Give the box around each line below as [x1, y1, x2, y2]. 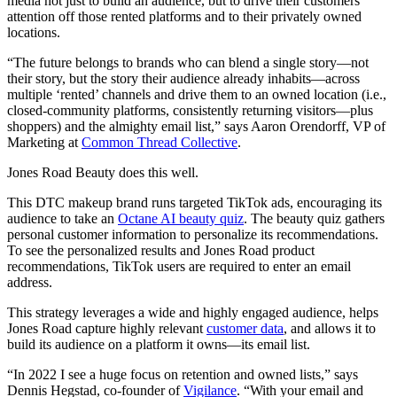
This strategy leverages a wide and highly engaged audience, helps [7, 305, 378, 321]
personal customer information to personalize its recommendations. [7, 227, 378, 243]
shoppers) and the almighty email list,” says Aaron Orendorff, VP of [7, 119, 385, 135]
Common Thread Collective [82, 135, 237, 151]
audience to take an [7, 211, 118, 227]
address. [7, 275, 52, 291]
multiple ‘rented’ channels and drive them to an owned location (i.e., [7, 87, 386, 103]
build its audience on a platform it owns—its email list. [7, 337, 310, 353]
